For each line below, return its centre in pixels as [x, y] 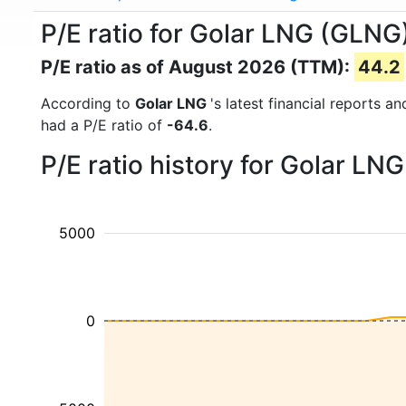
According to [88, 103]
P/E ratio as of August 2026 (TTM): [198, 67]
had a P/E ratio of [104, 125]
